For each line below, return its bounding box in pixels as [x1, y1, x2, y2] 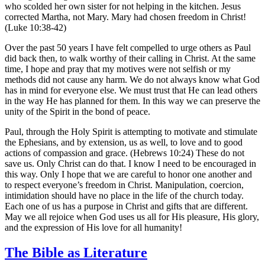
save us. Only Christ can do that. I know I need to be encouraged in [5, 158, 256, 169]
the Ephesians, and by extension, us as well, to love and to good [5, 137, 243, 147]
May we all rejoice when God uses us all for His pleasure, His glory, [5, 211, 259, 222]
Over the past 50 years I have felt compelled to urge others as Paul [5, 42, 251, 53]
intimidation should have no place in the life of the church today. [5, 190, 244, 201]
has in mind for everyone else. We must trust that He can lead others [5, 85, 257, 95]
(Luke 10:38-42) [5, 22, 66, 33]
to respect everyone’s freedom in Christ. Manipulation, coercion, [5, 179, 244, 190]
